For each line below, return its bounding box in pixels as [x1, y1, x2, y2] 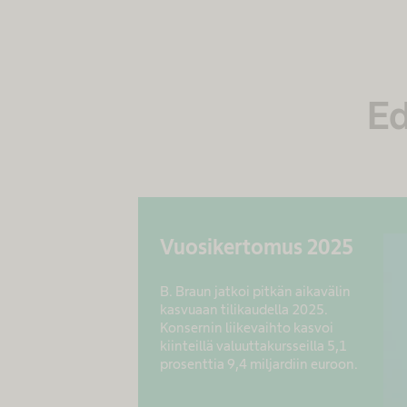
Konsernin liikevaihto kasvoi [160, 320, 333, 335]
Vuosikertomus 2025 [160, 234, 353, 259]
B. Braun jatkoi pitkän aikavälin [160, 283, 351, 299]
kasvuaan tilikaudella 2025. [160, 302, 328, 317]
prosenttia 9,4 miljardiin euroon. [160, 356, 358, 372]
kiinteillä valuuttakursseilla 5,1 [160, 338, 347, 353]
